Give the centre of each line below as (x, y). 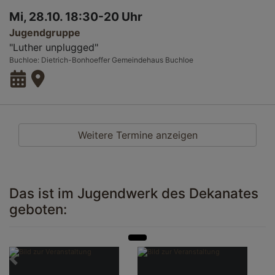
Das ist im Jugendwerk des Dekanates (134, 193)
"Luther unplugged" (54, 48)
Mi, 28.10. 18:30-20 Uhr (76, 17)
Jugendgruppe (45, 33)
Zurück (26, 258)
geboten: (38, 209)
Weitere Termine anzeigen (137, 135)
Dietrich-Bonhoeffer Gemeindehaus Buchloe (117, 60)
